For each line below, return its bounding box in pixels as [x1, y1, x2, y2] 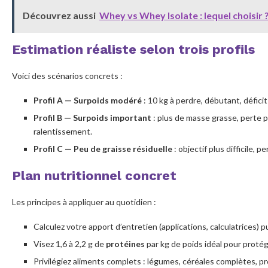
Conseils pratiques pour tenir [40, 3, 157, 14]
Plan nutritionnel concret [12, 167, 176, 183]
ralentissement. [33, 126, 92, 136]
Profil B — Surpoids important [33, 112, 151, 123]
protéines [106, 238, 145, 249]
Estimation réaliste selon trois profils [12, 41, 255, 57]
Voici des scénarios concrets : [12, 70, 123, 81]
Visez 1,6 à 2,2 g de [33, 238, 106, 249]
